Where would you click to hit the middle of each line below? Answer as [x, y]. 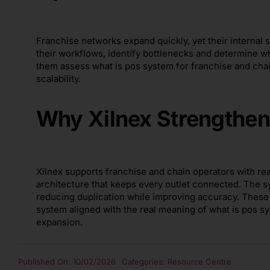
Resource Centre [199, 261]
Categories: [144, 261]
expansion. [59, 222]
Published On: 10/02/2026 [67, 261]
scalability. [58, 79]
